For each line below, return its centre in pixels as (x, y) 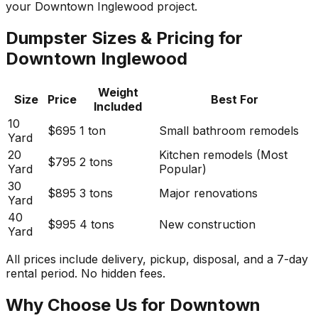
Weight (118, 92)
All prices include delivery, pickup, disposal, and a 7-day (157, 259)
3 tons (96, 193)
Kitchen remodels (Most (223, 154)
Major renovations (208, 193)
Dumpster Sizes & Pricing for (124, 38)
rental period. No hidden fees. (86, 273)
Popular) (183, 169)
